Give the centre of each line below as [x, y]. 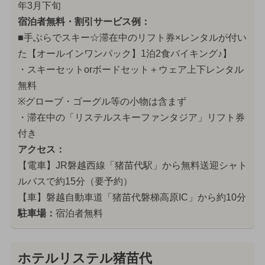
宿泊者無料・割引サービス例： [84, 21]
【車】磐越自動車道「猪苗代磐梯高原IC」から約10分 [132, 197]
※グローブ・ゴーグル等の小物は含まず [102, 101]
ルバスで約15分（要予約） [75, 181]
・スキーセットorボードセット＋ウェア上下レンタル [130, 69]
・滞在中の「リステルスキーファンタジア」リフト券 [131, 117]
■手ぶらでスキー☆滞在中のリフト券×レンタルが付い [132, 37]
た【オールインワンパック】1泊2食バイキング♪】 [125, 53]
